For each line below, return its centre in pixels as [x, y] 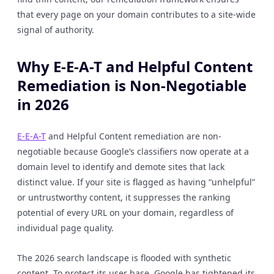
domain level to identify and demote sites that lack [121, 167]
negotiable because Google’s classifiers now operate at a [133, 151]
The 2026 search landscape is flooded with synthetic [124, 258]
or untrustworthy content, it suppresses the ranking [124, 197]
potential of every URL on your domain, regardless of [125, 213]
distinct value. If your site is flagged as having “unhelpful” [136, 182]
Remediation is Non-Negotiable [132, 85]
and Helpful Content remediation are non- [134, 136]
